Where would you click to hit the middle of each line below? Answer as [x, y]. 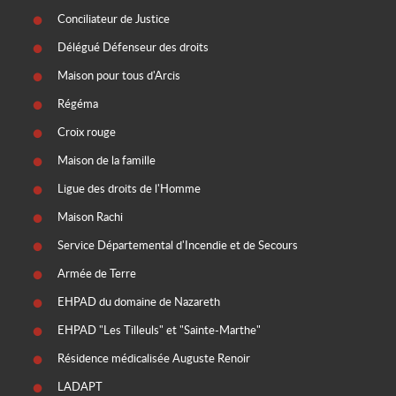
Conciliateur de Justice [114, 19]
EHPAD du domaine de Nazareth [139, 302]
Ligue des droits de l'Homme [129, 189]
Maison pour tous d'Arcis [119, 76]
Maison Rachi [90, 217]
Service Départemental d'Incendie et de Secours [178, 245]
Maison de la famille [107, 160]
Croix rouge [87, 132]
